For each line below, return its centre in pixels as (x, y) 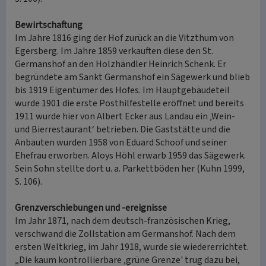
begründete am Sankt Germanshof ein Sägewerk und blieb (132, 77)
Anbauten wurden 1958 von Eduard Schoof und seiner (121, 142)
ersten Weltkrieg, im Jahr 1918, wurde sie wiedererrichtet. (132, 247)
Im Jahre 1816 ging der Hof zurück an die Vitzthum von (124, 38)
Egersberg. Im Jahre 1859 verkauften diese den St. (114, 51)
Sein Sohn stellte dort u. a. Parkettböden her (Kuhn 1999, (130, 169)
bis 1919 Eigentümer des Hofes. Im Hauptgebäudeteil (122, 90)
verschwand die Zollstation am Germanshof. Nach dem (125, 234)
